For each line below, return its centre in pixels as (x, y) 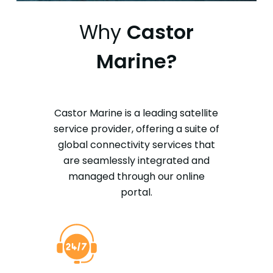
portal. (136, 193)
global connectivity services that (136, 145)
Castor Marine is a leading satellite (136, 113)
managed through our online (136, 177)
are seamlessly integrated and (136, 161)
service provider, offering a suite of (136, 129)
